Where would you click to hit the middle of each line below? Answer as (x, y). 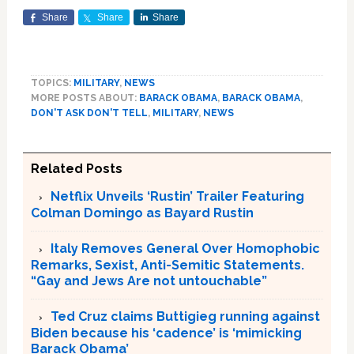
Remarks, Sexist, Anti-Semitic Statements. (167, 265)
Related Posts (76, 169)
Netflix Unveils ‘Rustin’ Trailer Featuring (177, 196)
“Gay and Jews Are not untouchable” (149, 281)
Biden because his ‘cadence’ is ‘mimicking (166, 333)
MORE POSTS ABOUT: (85, 98)
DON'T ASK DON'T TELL (89, 113)
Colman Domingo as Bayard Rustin (142, 213)
